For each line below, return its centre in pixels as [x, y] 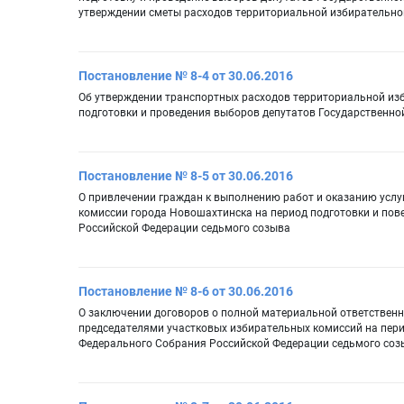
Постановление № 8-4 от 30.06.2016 [186, 76]
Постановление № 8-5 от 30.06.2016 [186, 176]
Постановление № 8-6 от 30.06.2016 [186, 292]
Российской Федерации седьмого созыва [184, 229]
